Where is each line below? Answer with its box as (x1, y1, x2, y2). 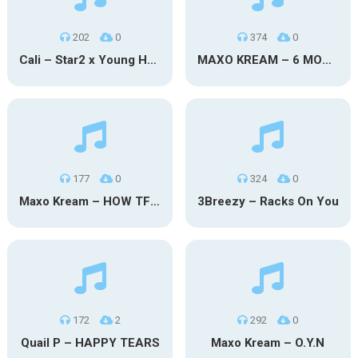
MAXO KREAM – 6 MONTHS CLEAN (321, 53, 332, 67)
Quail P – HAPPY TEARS (20, 336, 160, 350)
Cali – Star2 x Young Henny (146, 53, 157, 67)
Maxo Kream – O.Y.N (211, 336, 325, 350)
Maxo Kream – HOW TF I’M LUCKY (149, 194, 160, 209)
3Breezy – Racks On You (197, 194, 339, 209)
